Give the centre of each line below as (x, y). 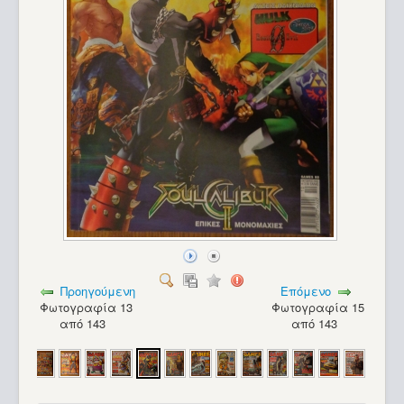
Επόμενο (306, 291)
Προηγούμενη (98, 291)
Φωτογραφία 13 (87, 308)
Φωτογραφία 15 (317, 308)
